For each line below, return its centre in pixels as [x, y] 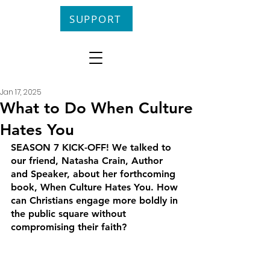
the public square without [70, 214]
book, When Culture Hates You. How [96, 187]
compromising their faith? [69, 227]
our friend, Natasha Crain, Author [88, 161]
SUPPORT [95, 19]
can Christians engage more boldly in [96, 200]
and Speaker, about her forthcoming [95, 174]
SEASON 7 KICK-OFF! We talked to [93, 147]
